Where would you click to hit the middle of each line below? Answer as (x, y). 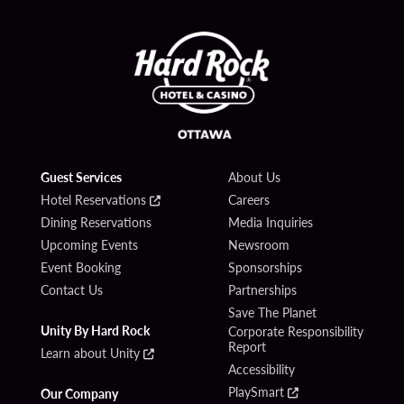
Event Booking (80, 266)
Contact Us (71, 289)
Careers (249, 199)
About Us (255, 176)
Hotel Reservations (93, 199)
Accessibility (262, 368)
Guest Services (81, 176)
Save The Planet (273, 312)
